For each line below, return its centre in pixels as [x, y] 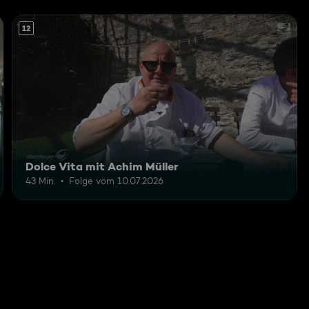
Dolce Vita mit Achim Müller [102, 166]
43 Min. [41, 180]
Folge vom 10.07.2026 [117, 180]
